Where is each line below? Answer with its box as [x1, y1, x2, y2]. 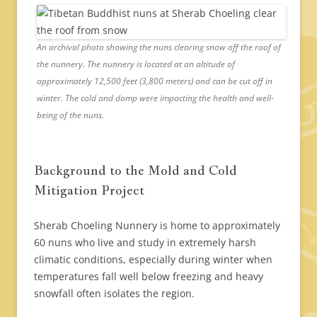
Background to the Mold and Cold [34, 161, 237, 178]
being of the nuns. [37, 108, 104, 121]
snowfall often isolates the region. [34, 286, 195, 300]
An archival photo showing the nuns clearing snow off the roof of [37, 40, 281, 53]
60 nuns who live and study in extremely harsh [34, 235, 256, 249]
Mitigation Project [34, 181, 144, 198]
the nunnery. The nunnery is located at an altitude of [37, 57, 235, 70]
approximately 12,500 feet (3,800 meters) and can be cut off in [37, 74, 272, 87]
